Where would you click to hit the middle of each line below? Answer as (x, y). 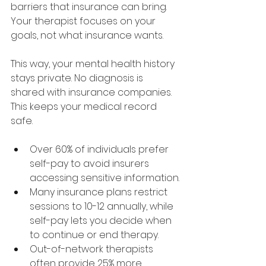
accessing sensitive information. (104, 178)
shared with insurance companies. (92, 92)
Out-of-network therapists (93, 249)
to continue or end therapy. (94, 235)
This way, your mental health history (94, 64)
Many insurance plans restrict (100, 192)
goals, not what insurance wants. (87, 35)
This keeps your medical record (85, 107)
